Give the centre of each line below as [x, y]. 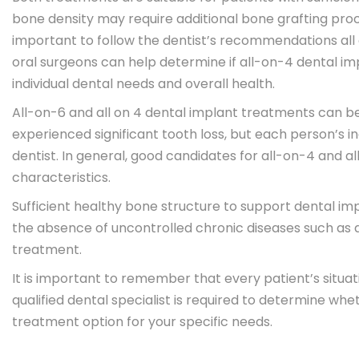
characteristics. [61, 177]
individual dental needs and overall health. [143, 84]
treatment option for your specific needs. [142, 322]
